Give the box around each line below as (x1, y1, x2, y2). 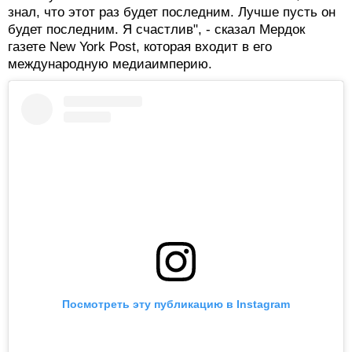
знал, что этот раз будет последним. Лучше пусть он (8, 4, 335, 20)
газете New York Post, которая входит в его (8, 38, 272, 54)
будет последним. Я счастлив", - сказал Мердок (8, 21, 305, 37)
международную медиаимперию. (8, 56, 212, 71)
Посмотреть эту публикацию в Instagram (62, 298, 290, 311)
